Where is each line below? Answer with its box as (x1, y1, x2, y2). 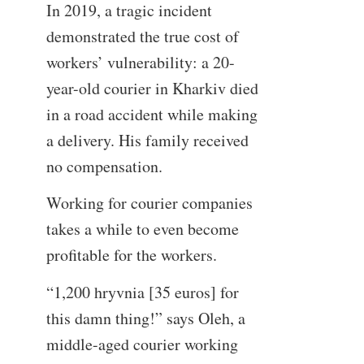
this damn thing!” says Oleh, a (45, 306, 245, 329)
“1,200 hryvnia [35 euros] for (45, 280, 239, 303)
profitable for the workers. (45, 244, 217, 266)
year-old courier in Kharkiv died (45, 76, 258, 99)
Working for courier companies (45, 192, 253, 214)
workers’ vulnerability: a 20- (45, 50, 235, 73)
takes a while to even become (45, 218, 239, 240)
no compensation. (45, 154, 162, 177)
